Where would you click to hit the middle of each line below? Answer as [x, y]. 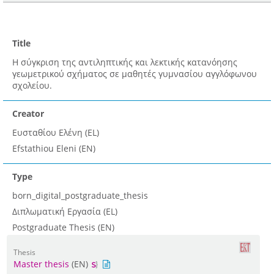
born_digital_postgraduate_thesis [80, 196]
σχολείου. [32, 86]
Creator [28, 114]
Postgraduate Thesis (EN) [63, 228]
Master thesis [41, 264]
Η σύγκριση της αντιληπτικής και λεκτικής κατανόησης [125, 62]
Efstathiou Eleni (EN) [54, 149]
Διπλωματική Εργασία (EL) [65, 212]
